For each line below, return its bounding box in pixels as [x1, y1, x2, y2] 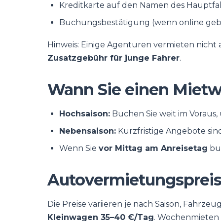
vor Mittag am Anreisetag [99, 144, 208, 153]
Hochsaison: [59, 109, 110, 118]
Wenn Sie [59, 144, 99, 153]
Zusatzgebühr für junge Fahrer [47, 53, 180, 63]
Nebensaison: [59, 126, 116, 136]
